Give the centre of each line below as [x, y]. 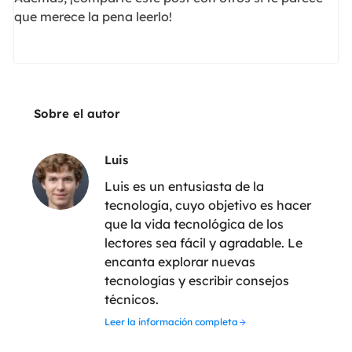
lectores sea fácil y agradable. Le [203, 243]
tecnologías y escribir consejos [196, 281]
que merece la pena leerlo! [93, 17]
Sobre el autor [77, 114]
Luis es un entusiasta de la [184, 187]
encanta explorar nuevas [180, 262]
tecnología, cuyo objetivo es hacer [207, 205]
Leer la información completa [171, 322]
